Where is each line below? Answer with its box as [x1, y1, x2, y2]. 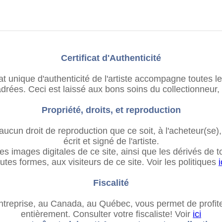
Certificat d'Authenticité [61, 53, 161, 63]
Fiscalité [93, 177, 129, 188]
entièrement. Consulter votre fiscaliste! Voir [21, 209, 193, 219]
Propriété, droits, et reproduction [41, 105, 181, 115]
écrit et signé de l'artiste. [63, 136, 159, 146]
